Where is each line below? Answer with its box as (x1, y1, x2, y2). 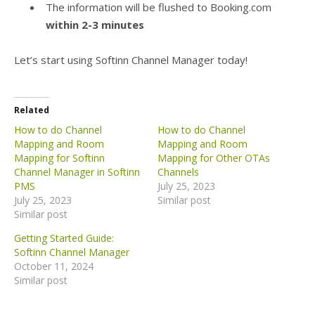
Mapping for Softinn (14, 151, 105, 165)
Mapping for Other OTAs (157, 151, 270, 165)
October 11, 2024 (14, 259, 94, 273)
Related (14, 104, 49, 116)
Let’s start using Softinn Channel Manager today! (14, 53, 247, 67)
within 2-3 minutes (46, 18, 144, 32)
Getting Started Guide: (14, 231, 114, 245)
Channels (157, 165, 199, 179)
